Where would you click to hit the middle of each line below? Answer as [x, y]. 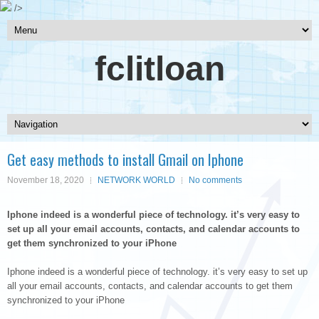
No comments [215, 180]
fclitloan [159, 69]
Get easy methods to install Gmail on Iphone [125, 159]
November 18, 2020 [46, 180]
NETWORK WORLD [136, 180]
